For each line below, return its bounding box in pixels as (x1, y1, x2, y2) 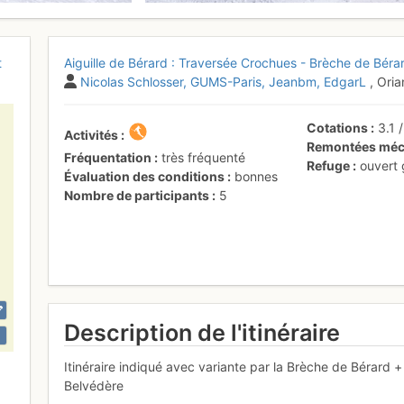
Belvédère (64, 378, 124, 394)
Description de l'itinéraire (64, 318, 341, 346)
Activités (64, 126, 119, 142)
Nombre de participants (64, 187, 210, 203)
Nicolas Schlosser (80, 73, 184, 89)
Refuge (307, 157, 351, 173)
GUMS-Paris (190, 73, 262, 89)
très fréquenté (161, 149, 246, 165)
